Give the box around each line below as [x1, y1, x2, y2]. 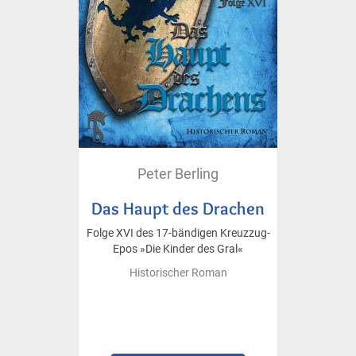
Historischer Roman [129, 265, 227, 280]
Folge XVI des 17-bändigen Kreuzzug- [86, 226, 270, 240]
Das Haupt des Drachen [91, 197, 265, 219]
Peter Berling [137, 164, 219, 182]
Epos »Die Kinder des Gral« [113, 242, 243, 256]
